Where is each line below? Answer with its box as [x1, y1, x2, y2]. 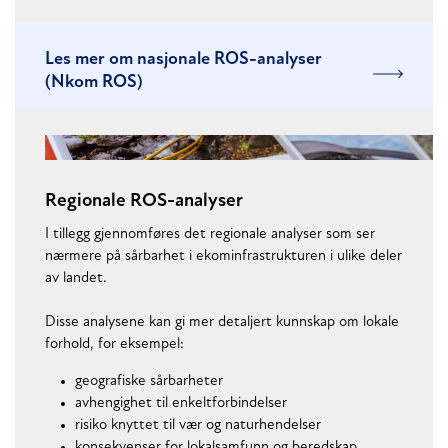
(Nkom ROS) [45, 73, 143, 93]
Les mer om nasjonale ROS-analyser [45, 50, 322, 70]
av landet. [45, 271, 107, 287]
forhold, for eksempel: [45, 337, 184, 353]
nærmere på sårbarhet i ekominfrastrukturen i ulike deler [45, 249, 402, 265]
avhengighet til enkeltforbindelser [75, 396, 287, 412]
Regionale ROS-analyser [45, 191, 243, 211]
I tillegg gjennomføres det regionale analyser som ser [45, 227, 375, 243]
